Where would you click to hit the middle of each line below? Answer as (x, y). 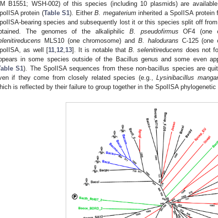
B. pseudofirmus (154, 32)
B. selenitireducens (156, 50)
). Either (82, 13)
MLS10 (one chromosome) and (90, 41)
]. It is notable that (100, 50)
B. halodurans (158, 41)
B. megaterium (115, 13)
